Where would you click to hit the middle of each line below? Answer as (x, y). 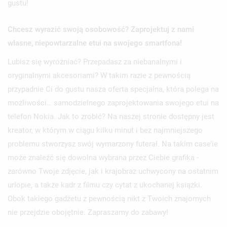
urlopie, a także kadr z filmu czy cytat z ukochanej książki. (105, 185)
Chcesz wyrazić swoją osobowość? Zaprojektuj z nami (101, 29)
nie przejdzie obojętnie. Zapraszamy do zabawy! (88, 212)
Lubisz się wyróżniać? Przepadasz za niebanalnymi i (95, 62)
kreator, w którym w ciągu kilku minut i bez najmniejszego (105, 130)
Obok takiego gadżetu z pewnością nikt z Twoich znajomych (109, 198)
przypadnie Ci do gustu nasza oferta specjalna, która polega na (113, 89)
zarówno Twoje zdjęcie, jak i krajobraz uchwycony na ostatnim (113, 171)
